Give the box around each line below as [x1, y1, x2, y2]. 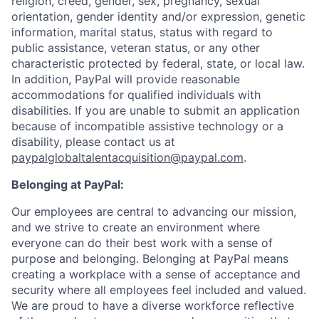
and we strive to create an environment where [11, 220, 260, 234]
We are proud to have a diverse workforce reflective [11, 298, 294, 313]
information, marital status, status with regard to [11, 25, 273, 39]
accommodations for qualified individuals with [11, 88, 261, 102]
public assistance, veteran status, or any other [11, 41, 260, 55]
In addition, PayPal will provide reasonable [11, 72, 240, 86]
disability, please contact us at [11, 135, 175, 149]
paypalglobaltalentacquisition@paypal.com [11, 150, 244, 164]
